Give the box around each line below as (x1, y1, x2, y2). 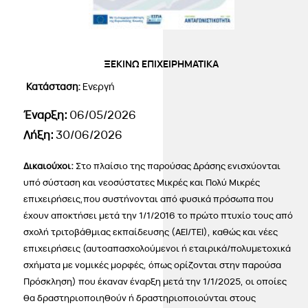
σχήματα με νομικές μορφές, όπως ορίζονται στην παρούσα (23, 258, 282, 272)
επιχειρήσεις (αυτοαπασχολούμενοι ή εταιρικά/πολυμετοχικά (23, 242, 291, 255)
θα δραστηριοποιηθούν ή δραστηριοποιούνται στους (23, 291, 256, 305)
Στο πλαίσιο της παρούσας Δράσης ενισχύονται (76, 159, 281, 173)
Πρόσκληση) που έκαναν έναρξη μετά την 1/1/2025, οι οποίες (23, 275, 287, 288)
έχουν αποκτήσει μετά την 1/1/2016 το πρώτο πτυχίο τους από (23, 209, 294, 222)
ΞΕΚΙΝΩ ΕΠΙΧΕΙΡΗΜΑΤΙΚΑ (104, 57, 219, 71)
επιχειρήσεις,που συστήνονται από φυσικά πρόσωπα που (23, 192, 274, 206)
